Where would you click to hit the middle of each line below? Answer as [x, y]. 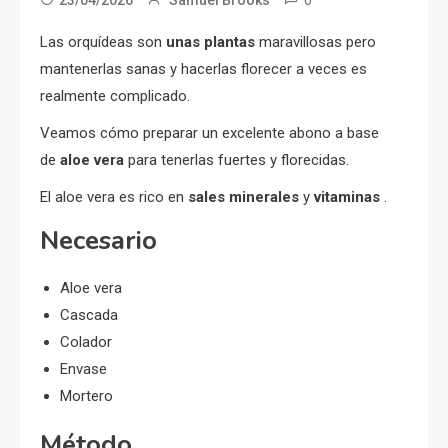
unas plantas [210, 41]
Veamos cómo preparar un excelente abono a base [209, 132]
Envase [83, 368]
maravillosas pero [315, 41]
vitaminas [347, 196]
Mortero [86, 395]
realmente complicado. [115, 95]
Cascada [89, 314]
